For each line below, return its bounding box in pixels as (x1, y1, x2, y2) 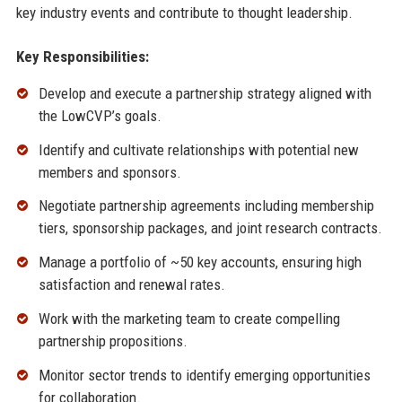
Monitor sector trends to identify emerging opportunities (38, 365, 371, 384)
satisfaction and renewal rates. (38, 275, 225, 294)
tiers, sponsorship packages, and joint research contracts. (38, 219, 382, 238)
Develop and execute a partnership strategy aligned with (38, 83, 371, 102)
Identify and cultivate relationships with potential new (38, 140, 359, 159)
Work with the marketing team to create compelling (38, 310, 340, 328)
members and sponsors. (38, 162, 181, 181)
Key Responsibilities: (15, 47, 149, 66)
